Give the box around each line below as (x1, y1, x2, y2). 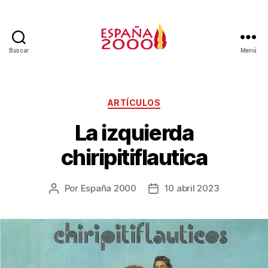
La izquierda (74, 119, 194, 146)
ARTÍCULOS (107, 98, 161, 108)
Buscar (8, 47, 29, 54)
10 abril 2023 (164, 182, 220, 194)
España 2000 (80, 182, 136, 194)
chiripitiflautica (60, 144, 208, 170)
